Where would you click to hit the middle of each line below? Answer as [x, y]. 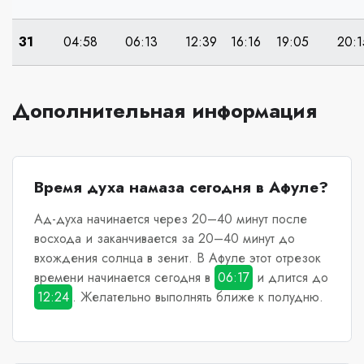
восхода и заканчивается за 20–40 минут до [164, 239]
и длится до [290, 278]
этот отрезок [283, 258]
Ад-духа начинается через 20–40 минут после [170, 219]
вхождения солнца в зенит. [115, 258]
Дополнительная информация [165, 110]
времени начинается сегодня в [124, 278]
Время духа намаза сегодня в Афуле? [181, 187]
